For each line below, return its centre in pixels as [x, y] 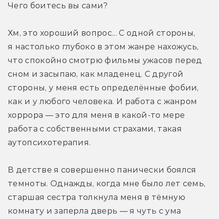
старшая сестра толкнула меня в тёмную [97, 197]
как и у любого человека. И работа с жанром [103, 101]
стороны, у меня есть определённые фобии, [103, 88]
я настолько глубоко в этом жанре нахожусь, [103, 46]
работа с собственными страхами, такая [95, 129]
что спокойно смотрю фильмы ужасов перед [105, 60]
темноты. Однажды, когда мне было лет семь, [107, 183]
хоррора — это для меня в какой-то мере [97, 115]
